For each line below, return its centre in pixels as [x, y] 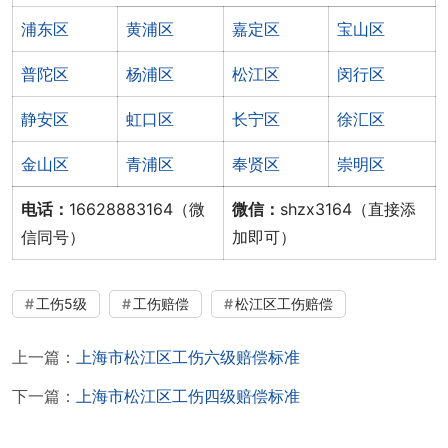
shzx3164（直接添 [348, 208]
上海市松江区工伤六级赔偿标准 [188, 356]
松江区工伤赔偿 [284, 303]
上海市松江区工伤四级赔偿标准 [188, 395]
